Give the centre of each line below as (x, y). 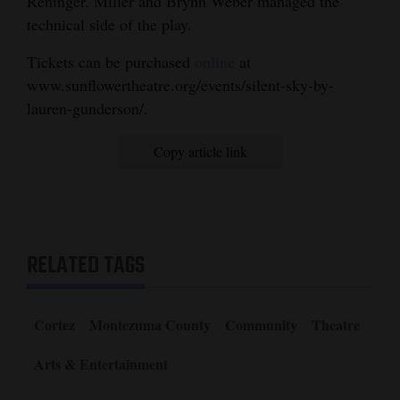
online (215, 61)
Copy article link (200, 151)
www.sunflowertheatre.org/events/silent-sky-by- (180, 84)
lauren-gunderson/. (87, 108)
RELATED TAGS (86, 266)
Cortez (54, 324)
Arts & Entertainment (101, 363)
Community (261, 324)
